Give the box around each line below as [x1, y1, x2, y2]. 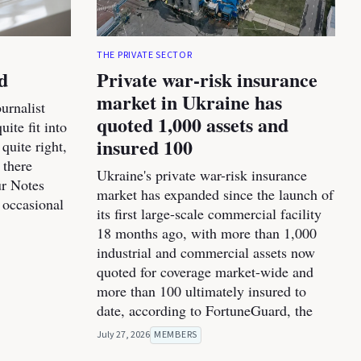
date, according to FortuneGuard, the [97, 301, 313, 321]
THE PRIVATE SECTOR [97, 48, 193, 63]
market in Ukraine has [97, 88, 282, 117]
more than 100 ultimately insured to [97, 281, 306, 301]
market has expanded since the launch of [97, 185, 334, 205]
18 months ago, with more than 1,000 [97, 223, 317, 243]
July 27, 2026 [97, 328, 150, 342]
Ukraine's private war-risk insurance [97, 165, 307, 185]
